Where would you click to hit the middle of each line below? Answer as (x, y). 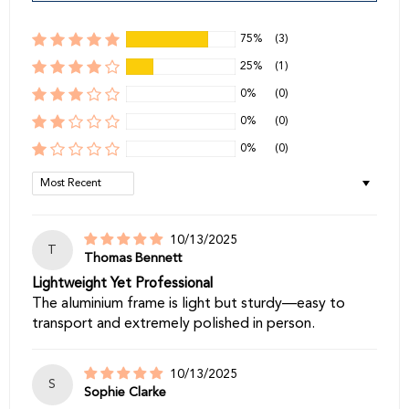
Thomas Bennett (132, 258)
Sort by (55, 180)
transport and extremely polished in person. (173, 325)
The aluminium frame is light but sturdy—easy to (189, 304)
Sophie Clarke (125, 393)
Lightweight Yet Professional (122, 284)
